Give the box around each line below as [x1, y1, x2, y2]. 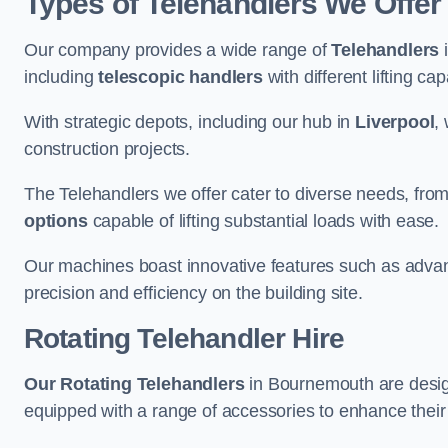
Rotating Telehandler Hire [24, 323, 344, 354]
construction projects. [24, 139, 191, 159]
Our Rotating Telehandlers [24, 374, 245, 394]
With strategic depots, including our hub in [24, 112, 356, 132]
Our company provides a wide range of [24, 40, 332, 60]
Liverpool [355, 112, 435, 132]
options [24, 211, 88, 231]
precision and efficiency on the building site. [24, 283, 363, 303]
